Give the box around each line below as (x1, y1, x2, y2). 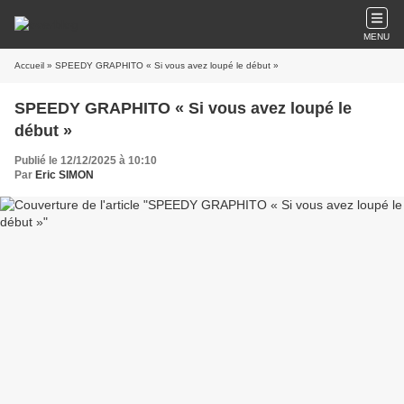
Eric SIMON (35, 169, 94, 181)
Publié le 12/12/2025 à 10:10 (14, 154, 157, 167)
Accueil (14, 60, 44, 70)
